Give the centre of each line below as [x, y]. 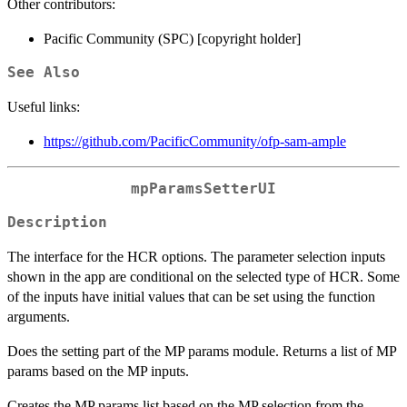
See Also [44, 73]
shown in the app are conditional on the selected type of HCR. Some [203, 276]
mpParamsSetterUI [203, 189]
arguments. [39, 316]
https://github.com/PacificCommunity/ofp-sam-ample [195, 142]
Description [57, 222]
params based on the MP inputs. [98, 371]
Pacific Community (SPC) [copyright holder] [172, 39]
